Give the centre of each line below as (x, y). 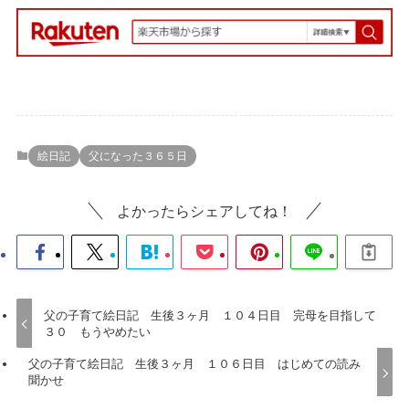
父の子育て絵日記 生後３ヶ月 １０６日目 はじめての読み (195, 364)
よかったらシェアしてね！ (204, 211)
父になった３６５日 (137, 157)
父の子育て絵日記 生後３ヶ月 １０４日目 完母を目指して (210, 315)
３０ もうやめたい (98, 331)
